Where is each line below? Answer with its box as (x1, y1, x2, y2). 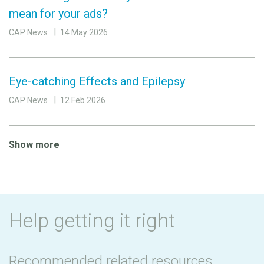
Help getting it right (9, 208, 175, 232)
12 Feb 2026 (60, 95, 105, 105)
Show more (9, 138, 60, 150)
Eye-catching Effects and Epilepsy (9, 74, 185, 88)
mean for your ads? (9, 6, 108, 21)
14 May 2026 (60, 27, 108, 37)
